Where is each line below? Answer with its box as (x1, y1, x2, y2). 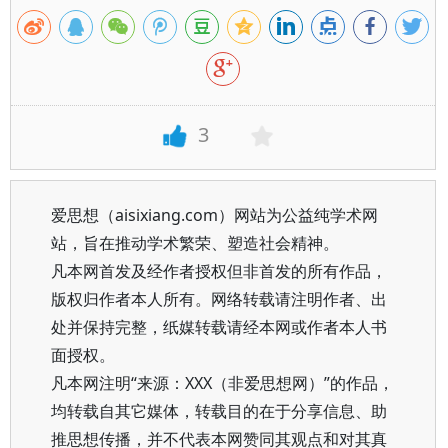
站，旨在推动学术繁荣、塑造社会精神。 (51, 232, 339, 254)
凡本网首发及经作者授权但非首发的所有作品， (51, 260, 387, 282)
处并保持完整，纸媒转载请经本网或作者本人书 (51, 316, 387, 338)
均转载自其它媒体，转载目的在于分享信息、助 (51, 400, 387, 422)
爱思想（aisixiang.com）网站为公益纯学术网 (51, 204, 378, 226)
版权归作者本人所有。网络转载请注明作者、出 (51, 288, 387, 310)
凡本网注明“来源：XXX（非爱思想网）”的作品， (51, 372, 394, 394)
